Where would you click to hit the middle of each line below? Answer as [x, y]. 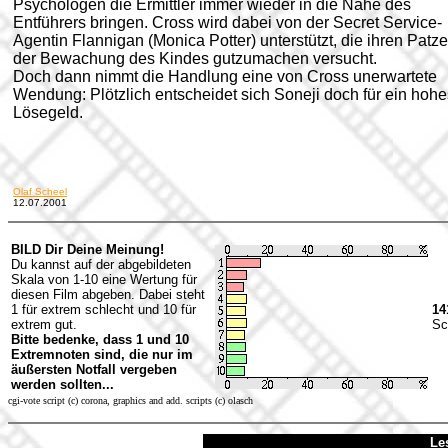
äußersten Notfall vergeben [94, 369]
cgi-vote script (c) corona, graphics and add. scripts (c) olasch [130, 400]
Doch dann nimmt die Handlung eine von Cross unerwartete [225, 76]
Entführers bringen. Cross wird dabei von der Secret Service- [227, 22]
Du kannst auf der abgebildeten [101, 264]
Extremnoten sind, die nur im [102, 354]
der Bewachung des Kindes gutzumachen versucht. [195, 58]
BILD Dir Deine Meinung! [87, 249]
